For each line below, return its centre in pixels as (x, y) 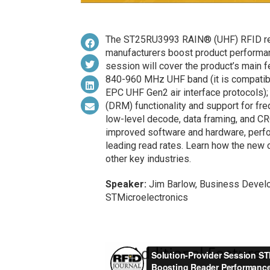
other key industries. (148, 159)
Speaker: (126, 184)
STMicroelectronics (146, 198)
